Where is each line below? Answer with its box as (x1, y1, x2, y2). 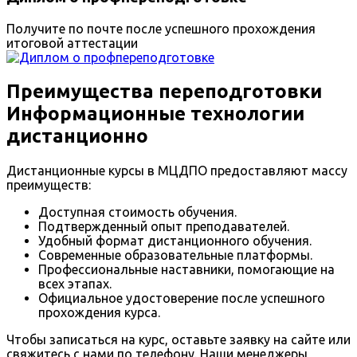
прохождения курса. (38, 304, 160, 320)
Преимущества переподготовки (6, 80, 322, 102)
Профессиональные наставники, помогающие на (38, 261, 335, 277)
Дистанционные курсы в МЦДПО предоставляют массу (6, 163, 347, 178)
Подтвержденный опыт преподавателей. (38, 218, 289, 233)
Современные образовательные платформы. (38, 247, 312, 262)
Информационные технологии (6, 102, 304, 124)
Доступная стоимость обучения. (38, 204, 237, 219)
